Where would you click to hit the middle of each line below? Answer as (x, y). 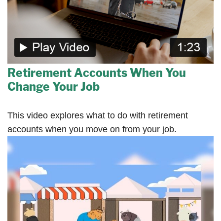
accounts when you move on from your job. (92, 129)
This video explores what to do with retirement (98, 116)
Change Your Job (54, 87)
